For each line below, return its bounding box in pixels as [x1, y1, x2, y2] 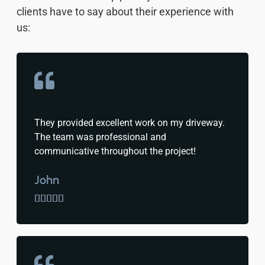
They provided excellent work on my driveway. [34, 117, 225, 128]
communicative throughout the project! [34, 145, 196, 157]
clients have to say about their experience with [17, 5, 234, 18]
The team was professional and [34, 131, 166, 143]
